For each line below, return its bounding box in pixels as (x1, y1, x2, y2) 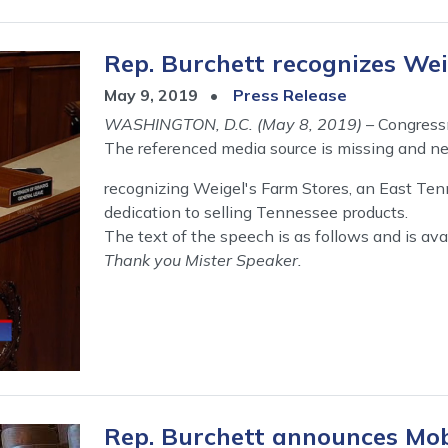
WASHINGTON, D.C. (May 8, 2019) (104, 113, 366, 134)
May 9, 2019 (104, 84, 202, 105)
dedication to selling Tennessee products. (104, 201, 408, 222)
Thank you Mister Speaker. (104, 249, 302, 270)
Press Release (233, 84, 347, 105)
